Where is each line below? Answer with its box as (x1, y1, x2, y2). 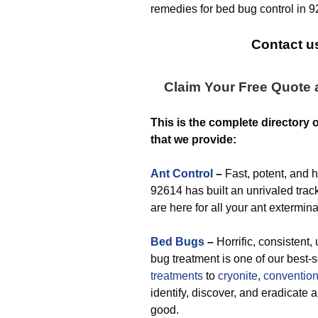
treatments (150, 270, 203, 282)
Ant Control (150, 168, 213, 180)
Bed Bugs (150, 236, 204, 248)
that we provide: (150, 133, 236, 146)
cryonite (218, 270, 258, 282)
